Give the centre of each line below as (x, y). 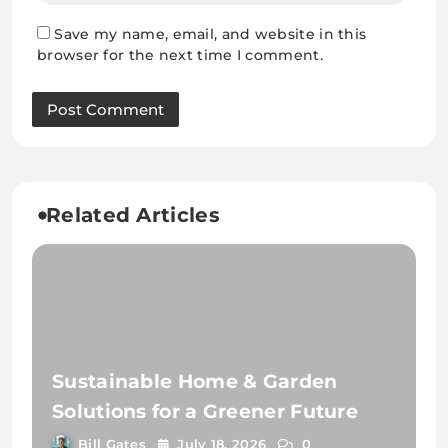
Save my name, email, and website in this (210, 34)
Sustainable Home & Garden (195, 381)
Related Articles (133, 215)
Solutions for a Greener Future (205, 411)
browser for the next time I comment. (180, 55)
